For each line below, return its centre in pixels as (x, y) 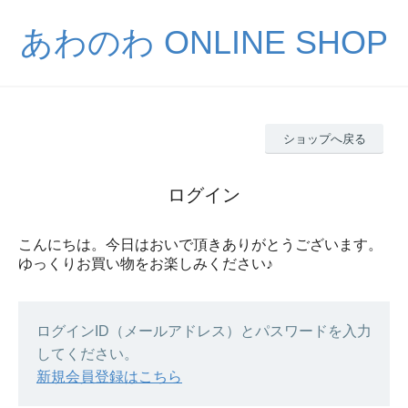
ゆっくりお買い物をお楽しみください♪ (146, 263)
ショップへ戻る (324, 138)
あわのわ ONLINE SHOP (204, 42)
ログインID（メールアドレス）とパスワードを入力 (204, 331)
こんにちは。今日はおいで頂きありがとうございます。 (200, 244)
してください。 (87, 353)
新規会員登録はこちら (109, 376)
